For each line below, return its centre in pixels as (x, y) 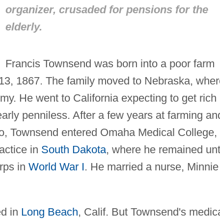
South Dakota (73, 149)
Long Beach (49, 212)
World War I (56, 166)
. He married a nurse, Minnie (151, 166)
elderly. (24, 27)
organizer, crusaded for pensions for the (107, 9)
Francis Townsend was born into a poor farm (110, 63)
